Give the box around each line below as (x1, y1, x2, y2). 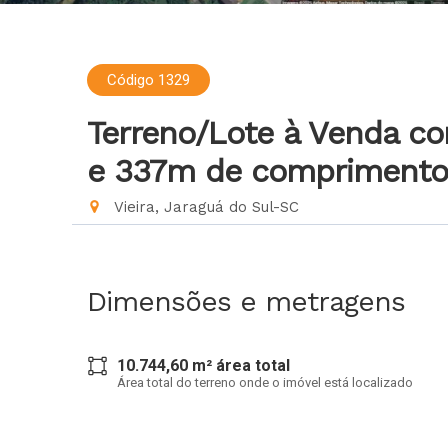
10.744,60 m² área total (117, 356, 290, 375)
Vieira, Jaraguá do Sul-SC (110, 198, 299, 216)
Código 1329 (107, 71, 190, 89)
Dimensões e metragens (87, 285, 405, 318)
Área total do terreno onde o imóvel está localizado (117, 375, 413, 390)
